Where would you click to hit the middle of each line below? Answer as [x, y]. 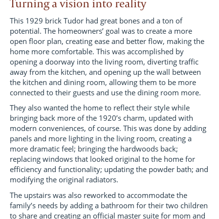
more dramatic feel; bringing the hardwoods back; [94, 149]
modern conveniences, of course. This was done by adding [108, 128]
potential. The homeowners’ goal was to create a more [101, 31]
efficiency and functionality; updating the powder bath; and [109, 169]
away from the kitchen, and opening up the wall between [105, 72]
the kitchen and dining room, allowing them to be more [103, 82]
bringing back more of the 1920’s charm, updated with [101, 118]
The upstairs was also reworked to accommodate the [99, 195]
